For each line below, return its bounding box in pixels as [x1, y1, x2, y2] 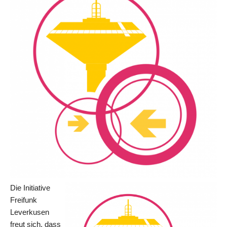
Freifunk [10, 196, 37, 204]
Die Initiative [10, 183, 50, 192]
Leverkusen [10, 208, 49, 216]
